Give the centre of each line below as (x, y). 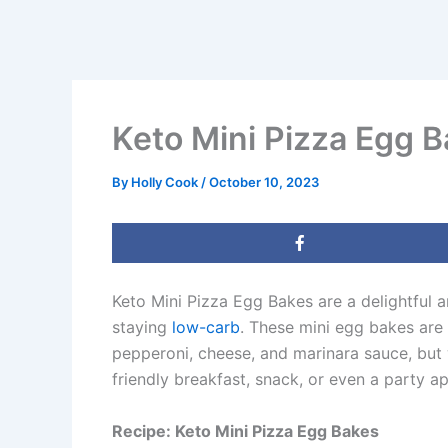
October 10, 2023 (264, 182)
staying (142, 327)
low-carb (206, 327)
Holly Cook (166, 182)
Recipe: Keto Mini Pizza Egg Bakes (245, 430)
